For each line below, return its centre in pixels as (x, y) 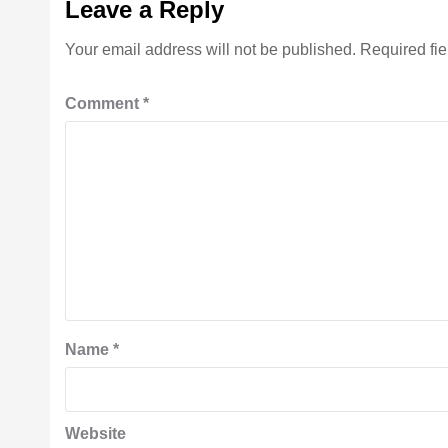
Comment (104, 103)
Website (96, 433)
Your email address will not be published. (211, 49)
